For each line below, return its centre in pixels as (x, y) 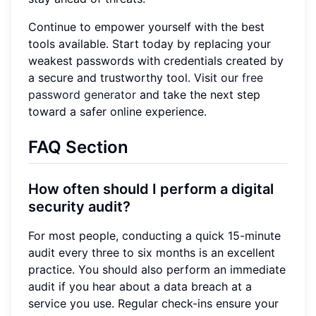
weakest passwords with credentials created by (156, 60)
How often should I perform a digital (151, 189)
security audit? (79, 206)
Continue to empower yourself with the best (146, 26)
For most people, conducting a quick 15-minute (154, 235)
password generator (82, 94)
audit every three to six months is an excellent (152, 252)
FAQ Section (78, 147)
